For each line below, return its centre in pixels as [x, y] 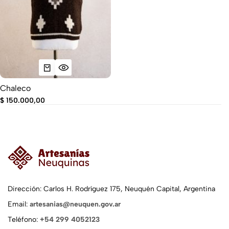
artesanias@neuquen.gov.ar [75, 204]
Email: [19, 204]
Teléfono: [24, 220]
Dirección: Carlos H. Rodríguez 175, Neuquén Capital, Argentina [111, 189]
